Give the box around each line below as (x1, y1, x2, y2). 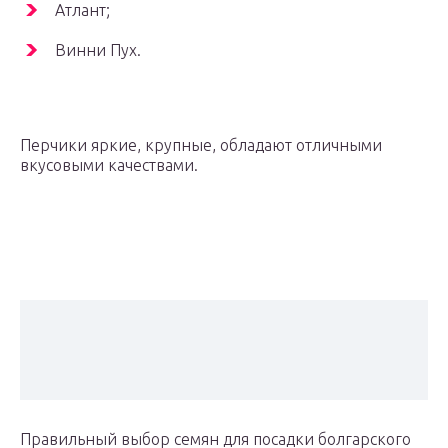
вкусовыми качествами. (20, 156, 198, 175)
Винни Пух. (55, 41, 141, 60)
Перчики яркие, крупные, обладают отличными (20, 136, 382, 155)
